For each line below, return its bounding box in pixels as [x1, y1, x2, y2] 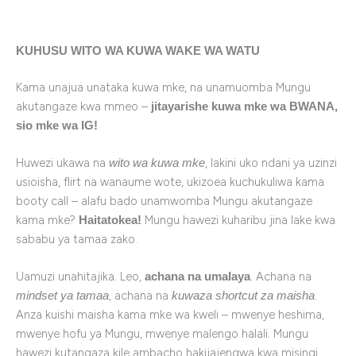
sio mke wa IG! [16, 118, 98, 132]
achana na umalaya [145, 270, 250, 284]
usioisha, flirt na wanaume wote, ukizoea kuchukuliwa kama [16, 174, 324, 189]
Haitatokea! [79, 213, 141, 226]
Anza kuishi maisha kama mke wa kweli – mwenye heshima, [16, 308, 324, 323]
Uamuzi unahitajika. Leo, [16, 269, 145, 284]
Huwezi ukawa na [16, 155, 109, 170]
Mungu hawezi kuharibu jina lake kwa [141, 212, 335, 227]
